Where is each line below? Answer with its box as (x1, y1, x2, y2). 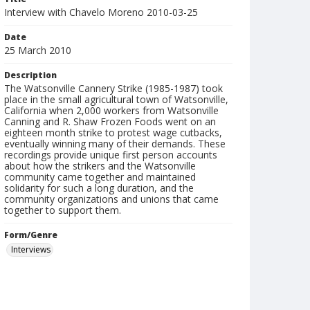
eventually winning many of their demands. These (4, 137, 226, 150)
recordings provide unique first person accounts (4, 148, 217, 161)
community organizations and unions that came (4, 192, 219, 206)
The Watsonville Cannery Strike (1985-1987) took (4, 82, 223, 95)
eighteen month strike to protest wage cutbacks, (4, 126, 222, 139)
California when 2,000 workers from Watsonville (4, 104, 219, 117)
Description (4, 69, 57, 81)
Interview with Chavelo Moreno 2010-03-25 (4, 6, 198, 19)
